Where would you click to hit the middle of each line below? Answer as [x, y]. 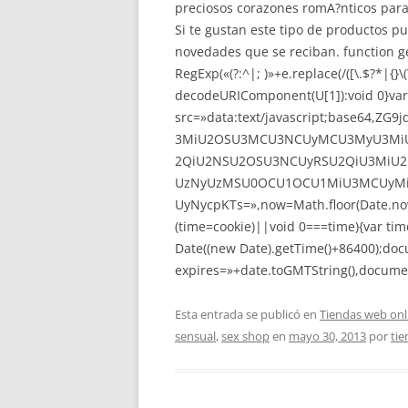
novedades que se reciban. [259, 51]
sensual [195, 336]
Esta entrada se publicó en [247, 314]
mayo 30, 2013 [327, 336]
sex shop [245, 336]
